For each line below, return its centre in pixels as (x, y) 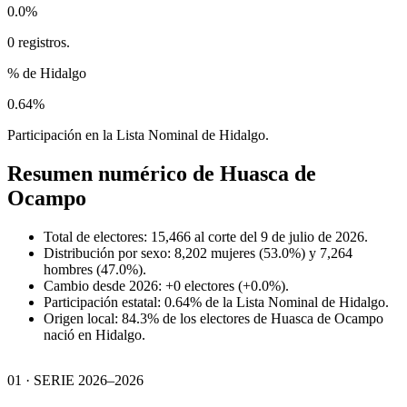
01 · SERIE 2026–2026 (75, 380)
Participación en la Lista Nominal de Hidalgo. (138, 134)
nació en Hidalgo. (94, 334)
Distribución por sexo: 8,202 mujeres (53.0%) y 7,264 (198, 253)
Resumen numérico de (114, 173)
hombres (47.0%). (95, 269)
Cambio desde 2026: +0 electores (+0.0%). (166, 285)
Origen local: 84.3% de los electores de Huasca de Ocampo (213, 318)
